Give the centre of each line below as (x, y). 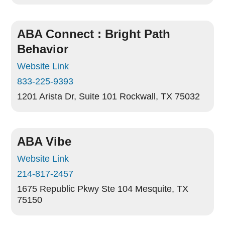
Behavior (43, 49)
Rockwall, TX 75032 (160, 96)
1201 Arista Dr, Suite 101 (67, 96)
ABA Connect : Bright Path (94, 34)
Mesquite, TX (162, 189)
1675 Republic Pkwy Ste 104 (75, 189)
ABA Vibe (44, 141)
